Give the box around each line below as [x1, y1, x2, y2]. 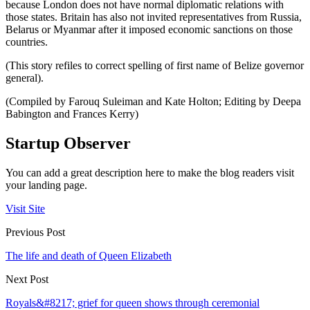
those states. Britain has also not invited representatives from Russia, [6, 11, 302, 24]
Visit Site [6, 202, 45, 215]
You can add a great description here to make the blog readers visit [6, 166, 294, 179]
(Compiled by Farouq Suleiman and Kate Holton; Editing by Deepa [6, 95, 301, 108]
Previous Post [6, 226, 65, 238]
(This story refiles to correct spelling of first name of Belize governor [6, 60, 304, 72]
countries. [6, 36, 48, 48]
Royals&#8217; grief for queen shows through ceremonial [6, 296, 259, 309]
